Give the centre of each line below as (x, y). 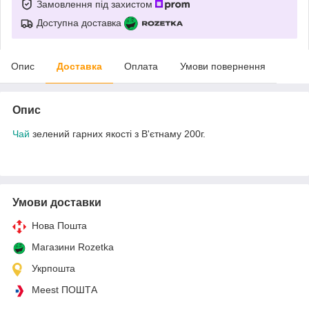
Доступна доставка (79, 22)
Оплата (141, 66)
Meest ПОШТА (64, 289)
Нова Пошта (59, 225)
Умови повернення (223, 66)
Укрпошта (53, 268)
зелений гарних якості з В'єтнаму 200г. (118, 133)
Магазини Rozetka (73, 247)
